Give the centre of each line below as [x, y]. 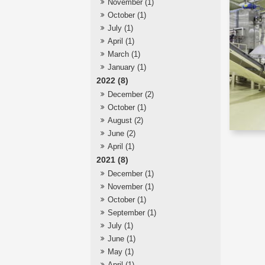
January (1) [127, 67]
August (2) [125, 121]
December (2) [130, 95]
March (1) [124, 54]
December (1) [130, 174]
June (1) [121, 239]
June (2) [121, 134]
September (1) [132, 213]
